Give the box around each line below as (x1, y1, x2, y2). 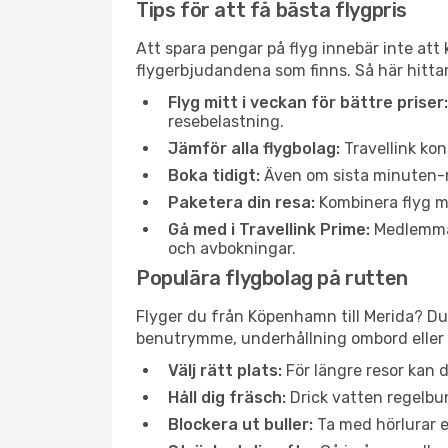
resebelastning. (168, 112, 284, 131)
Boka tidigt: (168, 166, 260, 185)
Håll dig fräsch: (168, 388, 286, 407)
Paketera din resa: (168, 193, 315, 212)
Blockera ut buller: (168, 415, 313, 434)
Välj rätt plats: (168, 361, 282, 380)
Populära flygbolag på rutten (136, 266, 408, 290)
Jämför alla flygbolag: (168, 139, 340, 158)
